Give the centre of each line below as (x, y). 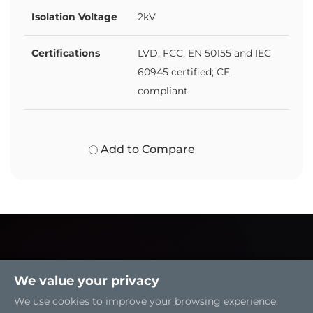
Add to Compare (147, 149)
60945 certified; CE (184, 72)
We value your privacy (87, 281)
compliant (163, 90)
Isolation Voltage (74, 16)
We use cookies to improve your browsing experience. (146, 301)
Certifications (66, 53)
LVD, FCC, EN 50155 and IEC (204, 53)
